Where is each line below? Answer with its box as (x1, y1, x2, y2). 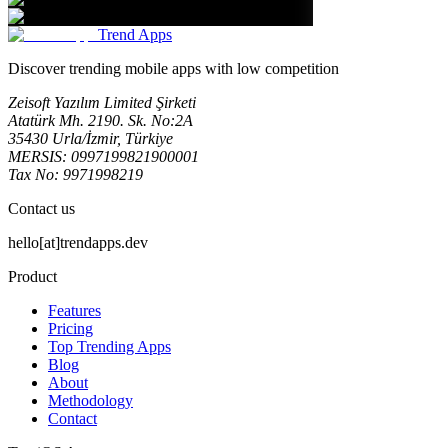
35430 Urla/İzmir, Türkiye (8, 130, 173, 148)
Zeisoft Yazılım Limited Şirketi (8, 94, 196, 112)
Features (48, 302, 101, 320)
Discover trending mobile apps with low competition (8, 60, 339, 78)
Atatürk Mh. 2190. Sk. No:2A (8, 112, 193, 130)
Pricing (48, 320, 93, 338)
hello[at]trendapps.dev (8, 234, 148, 252)
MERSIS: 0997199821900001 (8, 148, 199, 166)
